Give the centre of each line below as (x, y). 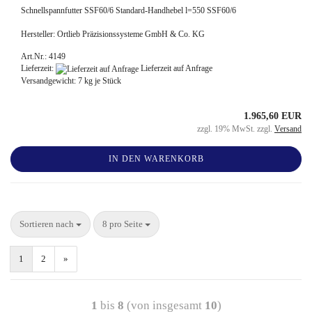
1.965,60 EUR (273, 116)
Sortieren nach (48, 224)
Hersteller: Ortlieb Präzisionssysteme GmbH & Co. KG (113, 34)
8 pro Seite (124, 224)
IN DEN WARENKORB (156, 159)
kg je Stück (102, 81)
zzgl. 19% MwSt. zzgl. (236, 129)
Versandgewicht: (49, 81)
